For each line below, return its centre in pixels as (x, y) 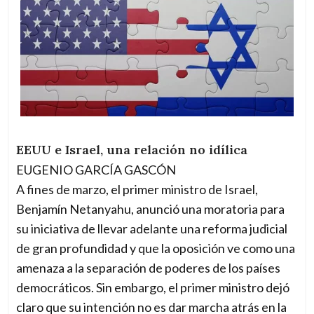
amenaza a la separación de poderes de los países (149, 268)
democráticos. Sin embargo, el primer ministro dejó (153, 288)
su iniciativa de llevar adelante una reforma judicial (152, 229)
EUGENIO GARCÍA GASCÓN (96, 170)
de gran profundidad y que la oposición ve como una (156, 248)
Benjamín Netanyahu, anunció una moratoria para (151, 209)
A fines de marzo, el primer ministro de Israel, (137, 190)
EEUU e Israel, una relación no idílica (132, 150)
